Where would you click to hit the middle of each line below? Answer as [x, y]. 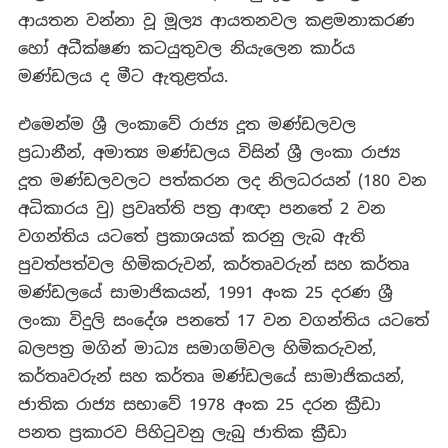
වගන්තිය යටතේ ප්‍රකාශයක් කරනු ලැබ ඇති [191, 237]
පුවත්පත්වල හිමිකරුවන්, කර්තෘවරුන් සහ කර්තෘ [213, 265]
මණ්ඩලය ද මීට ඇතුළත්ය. [122, 77]
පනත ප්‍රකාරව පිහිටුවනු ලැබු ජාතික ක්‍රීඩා [182, 433]
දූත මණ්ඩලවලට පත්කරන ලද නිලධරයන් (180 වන [221, 181]
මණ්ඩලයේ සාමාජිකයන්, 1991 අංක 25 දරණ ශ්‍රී [205, 293]
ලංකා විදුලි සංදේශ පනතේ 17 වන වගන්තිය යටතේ [223, 321]
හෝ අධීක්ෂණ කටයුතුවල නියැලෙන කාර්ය [186, 49]
